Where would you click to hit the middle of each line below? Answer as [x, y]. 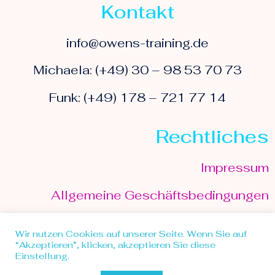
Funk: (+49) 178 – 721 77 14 [137, 97]
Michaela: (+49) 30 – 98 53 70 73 [137, 70]
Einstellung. [42, 256]
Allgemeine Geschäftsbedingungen [160, 195]
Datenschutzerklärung [202, 222]
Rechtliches [212, 137]
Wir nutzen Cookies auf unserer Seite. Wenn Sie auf [131, 234]
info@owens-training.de [137, 43]
